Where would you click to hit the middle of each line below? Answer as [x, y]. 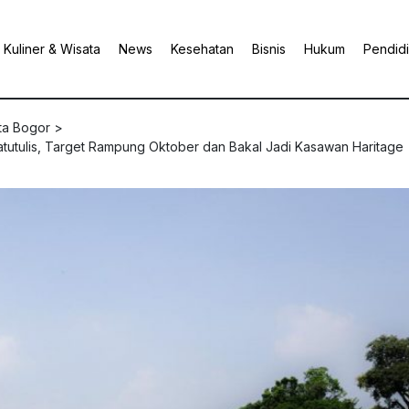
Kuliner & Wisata [52, 49]
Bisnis [269, 49]
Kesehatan [202, 49]
